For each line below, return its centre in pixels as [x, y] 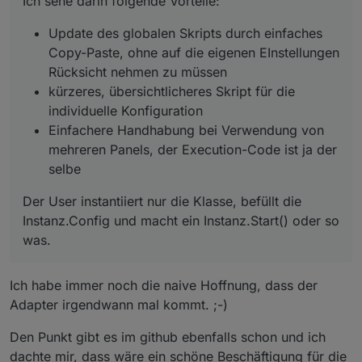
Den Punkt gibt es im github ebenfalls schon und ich [168, 337]
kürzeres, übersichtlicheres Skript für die [172, 91]
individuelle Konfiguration [126, 110]
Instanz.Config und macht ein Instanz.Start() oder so [181, 220]
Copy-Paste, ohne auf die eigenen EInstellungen [194, 52]
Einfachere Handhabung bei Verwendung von [186, 130]
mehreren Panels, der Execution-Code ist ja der [193, 149]
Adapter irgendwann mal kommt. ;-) [119, 304]
